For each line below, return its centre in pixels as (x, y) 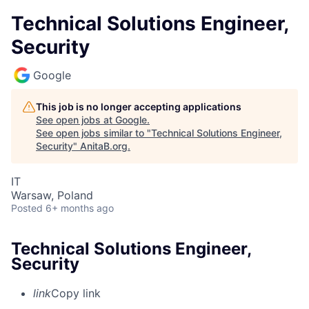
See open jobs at (76, 120)
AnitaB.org (104, 146)
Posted (27, 208)
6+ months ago (80, 208)
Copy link (76, 293)
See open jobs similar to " (93, 133)
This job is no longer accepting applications (139, 107)
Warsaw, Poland (52, 195)
